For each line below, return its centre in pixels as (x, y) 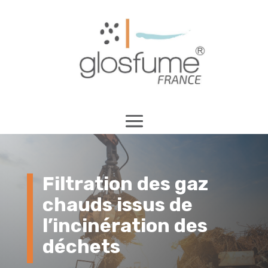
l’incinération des (125, 226)
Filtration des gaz (125, 184)
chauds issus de (117, 205)
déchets (81, 247)
